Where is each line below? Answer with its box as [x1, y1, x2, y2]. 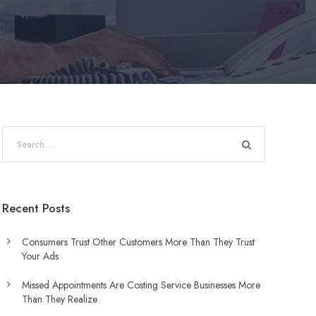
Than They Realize [21, 292, 97, 306]
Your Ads [21, 249, 59, 263]
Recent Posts [1, 200, 70, 217]
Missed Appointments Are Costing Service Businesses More [21, 278, 260, 292]
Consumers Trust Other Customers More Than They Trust [21, 235, 255, 249]
